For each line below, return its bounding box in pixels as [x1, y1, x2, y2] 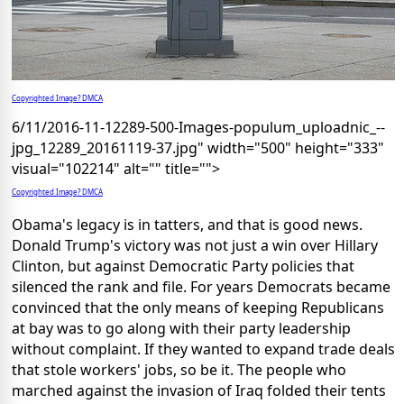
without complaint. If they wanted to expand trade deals [12, 339, 395, 360]
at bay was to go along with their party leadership [12, 318, 351, 339]
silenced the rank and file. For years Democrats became [12, 277, 390, 298]
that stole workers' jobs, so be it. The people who [12, 360, 346, 381]
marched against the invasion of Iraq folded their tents [12, 381, 386, 401]
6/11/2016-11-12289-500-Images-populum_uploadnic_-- [12, 117, 385, 138]
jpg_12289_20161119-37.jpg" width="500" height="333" [12, 138, 384, 159]
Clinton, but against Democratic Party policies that [12, 256, 354, 277]
